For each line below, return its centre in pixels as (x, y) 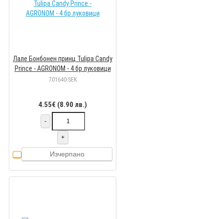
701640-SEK (63, 80)
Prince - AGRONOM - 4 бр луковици (63, 69)
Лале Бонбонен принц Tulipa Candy (63, 59)
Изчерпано (67, 154)
